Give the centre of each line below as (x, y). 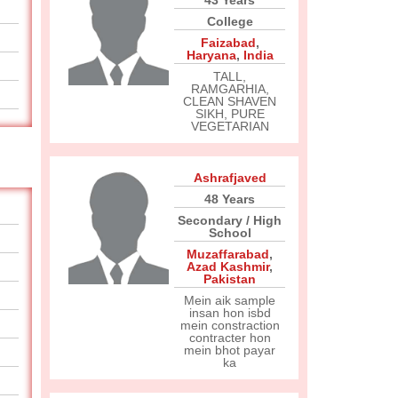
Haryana (211, 55)
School (230, 233)
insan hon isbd (230, 313)
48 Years (230, 199)
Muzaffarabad (228, 254)
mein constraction (230, 325)
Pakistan (230, 279)
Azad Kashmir (228, 267)
